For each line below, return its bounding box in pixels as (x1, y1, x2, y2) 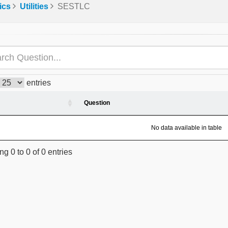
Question (84, 99, 110, 106)
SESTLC (58, 2, 90, 11)
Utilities (20, 2, 48, 11)
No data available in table (151, 124, 222, 131)
